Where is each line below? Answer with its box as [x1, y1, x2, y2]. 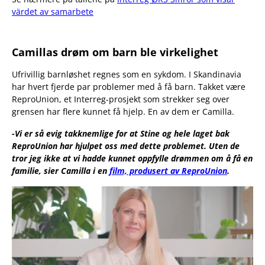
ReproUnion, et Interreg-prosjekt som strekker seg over [12, 93, 230, 105]
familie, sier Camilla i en [12, 165, 109, 177]
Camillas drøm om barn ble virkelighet [12, 45, 218, 60]
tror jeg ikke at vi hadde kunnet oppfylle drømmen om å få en [12, 153, 253, 164]
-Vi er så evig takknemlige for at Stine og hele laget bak [12, 128, 230, 140]
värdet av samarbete [12, 6, 93, 18]
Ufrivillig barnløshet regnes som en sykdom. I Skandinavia [12, 69, 241, 80]
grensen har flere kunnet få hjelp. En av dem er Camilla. [12, 106, 234, 118]
